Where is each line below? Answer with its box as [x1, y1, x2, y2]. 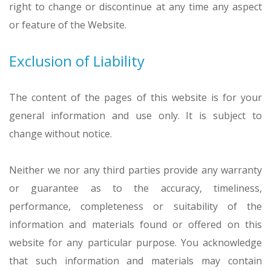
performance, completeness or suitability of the [9, 200, 262, 213]
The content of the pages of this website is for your [9, 91, 262, 104]
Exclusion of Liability [9, 51, 145, 71]
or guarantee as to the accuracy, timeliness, [9, 181, 262, 195]
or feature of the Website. [9, 18, 126, 31]
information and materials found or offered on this [9, 218, 262, 231]
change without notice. [9, 127, 112, 140]
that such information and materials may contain [9, 254, 262, 267]
